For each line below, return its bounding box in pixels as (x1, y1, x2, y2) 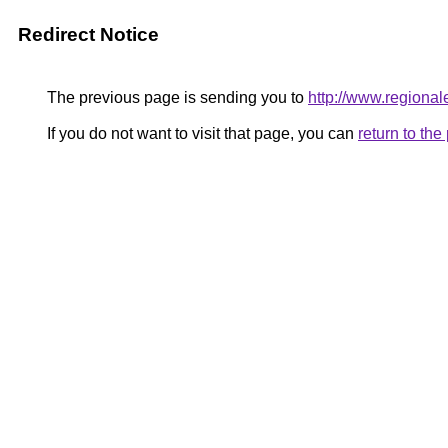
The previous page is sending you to (43, 89, 308, 106)
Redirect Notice (18, 24, 159, 45)
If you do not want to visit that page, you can (43, 125, 358, 142)
